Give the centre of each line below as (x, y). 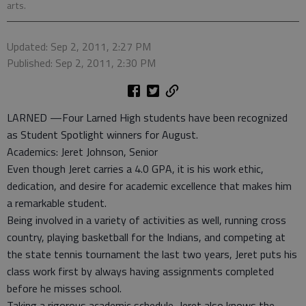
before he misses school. (66, 289)
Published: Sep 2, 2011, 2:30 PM (81, 63)
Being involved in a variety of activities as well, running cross (147, 220)
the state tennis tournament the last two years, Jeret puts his (152, 254)
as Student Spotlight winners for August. (102, 135)
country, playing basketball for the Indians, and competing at (146, 237)
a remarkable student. (58, 203)
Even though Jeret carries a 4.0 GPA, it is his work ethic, (135, 169)
